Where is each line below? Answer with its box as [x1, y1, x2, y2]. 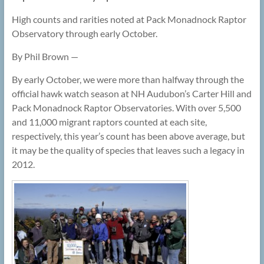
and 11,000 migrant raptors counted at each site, [11, 116, 207, 128]
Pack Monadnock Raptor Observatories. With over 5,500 [11, 102, 241, 114]
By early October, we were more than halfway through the [11, 74, 244, 85]
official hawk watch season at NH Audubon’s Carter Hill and [11, 88, 252, 100]
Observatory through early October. [11, 28, 157, 39]
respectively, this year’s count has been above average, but [11, 130, 245, 142]
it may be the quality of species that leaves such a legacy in [11, 144, 245, 156]
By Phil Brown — [11, 51, 78, 62]
